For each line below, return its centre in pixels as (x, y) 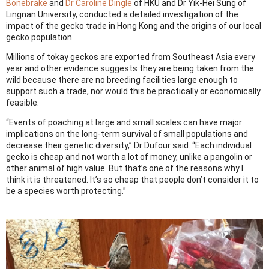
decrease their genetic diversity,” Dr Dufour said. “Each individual (129, 145)
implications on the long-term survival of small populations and (127, 134)
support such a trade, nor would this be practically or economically (133, 91)
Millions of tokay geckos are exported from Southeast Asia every (131, 57)
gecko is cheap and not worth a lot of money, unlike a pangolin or (129, 156)
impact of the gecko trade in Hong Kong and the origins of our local (134, 26)
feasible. (23, 102)
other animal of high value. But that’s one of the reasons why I (125, 168)
